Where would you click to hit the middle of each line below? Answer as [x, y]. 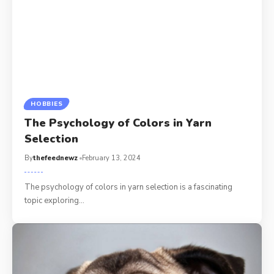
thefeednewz [56, 158]
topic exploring [52, 201]
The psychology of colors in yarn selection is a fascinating [129, 187]
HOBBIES [47, 104]
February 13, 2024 [112, 158]
